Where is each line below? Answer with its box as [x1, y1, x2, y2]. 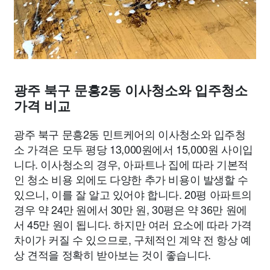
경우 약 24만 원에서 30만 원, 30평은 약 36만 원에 [14, 201, 247, 217]
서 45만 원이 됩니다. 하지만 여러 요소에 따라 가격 [14, 216, 253, 232]
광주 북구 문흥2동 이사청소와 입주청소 [14, 83, 248, 98]
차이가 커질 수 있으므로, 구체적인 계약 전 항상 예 [14, 231, 251, 247]
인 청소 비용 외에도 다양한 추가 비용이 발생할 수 [14, 171, 248, 187]
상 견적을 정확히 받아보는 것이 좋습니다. [14, 246, 211, 262]
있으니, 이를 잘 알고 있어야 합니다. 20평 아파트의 [14, 186, 252, 202]
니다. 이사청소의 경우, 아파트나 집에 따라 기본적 [14, 156, 248, 172]
